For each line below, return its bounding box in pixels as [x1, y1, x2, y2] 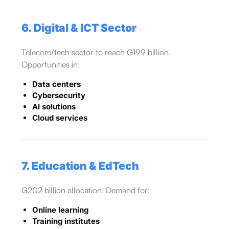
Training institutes [32, 216, 100, 226]
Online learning [32, 204, 88, 215]
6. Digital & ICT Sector [21, 21, 136, 34]
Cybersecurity [32, 90, 85, 100]
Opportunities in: [21, 59, 80, 70]
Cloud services [32, 112, 87, 123]
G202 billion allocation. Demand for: [21, 185, 150, 195]
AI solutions [32, 101, 76, 111]
